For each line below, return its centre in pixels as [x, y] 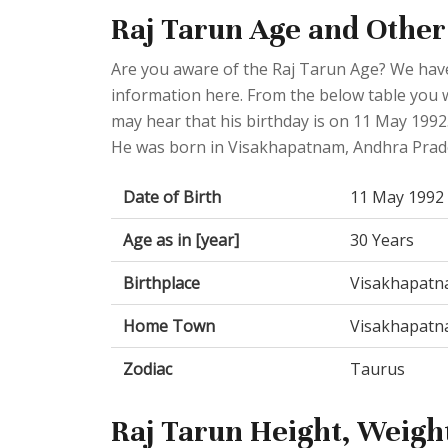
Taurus [377, 368]
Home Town [169, 325]
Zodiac [147, 368]
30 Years [382, 239]
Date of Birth [172, 196]
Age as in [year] [181, 239]
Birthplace [161, 282]
